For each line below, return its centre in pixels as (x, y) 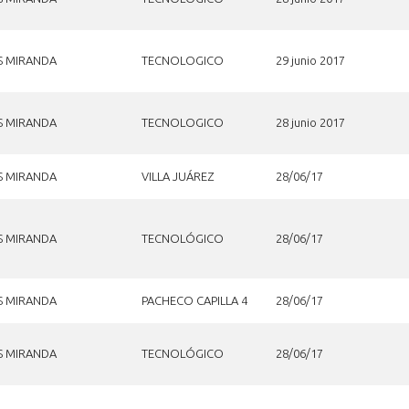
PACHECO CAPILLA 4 (194, 300)
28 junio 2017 (310, 122)
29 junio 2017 (310, 60)
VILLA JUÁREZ (177, 176)
